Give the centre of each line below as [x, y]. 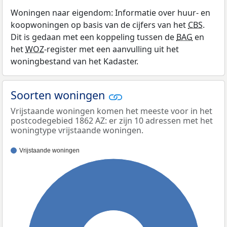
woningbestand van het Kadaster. [74, 62]
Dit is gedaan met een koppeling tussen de [93, 37]
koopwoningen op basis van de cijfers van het [99, 25]
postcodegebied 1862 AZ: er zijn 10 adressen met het [112, 120]
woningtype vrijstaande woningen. [77, 130]
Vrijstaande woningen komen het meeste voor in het [111, 111]
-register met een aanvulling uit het [111, 49]
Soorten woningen [59, 95]
